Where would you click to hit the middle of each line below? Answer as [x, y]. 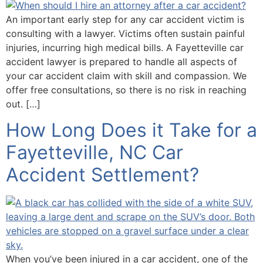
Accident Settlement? [102, 174]
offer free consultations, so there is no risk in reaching [126, 90]
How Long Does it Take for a [131, 130]
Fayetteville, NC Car [95, 152]
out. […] [23, 104]
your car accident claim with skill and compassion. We [126, 75]
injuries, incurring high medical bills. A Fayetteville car [125, 47]
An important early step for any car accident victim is [125, 19]
